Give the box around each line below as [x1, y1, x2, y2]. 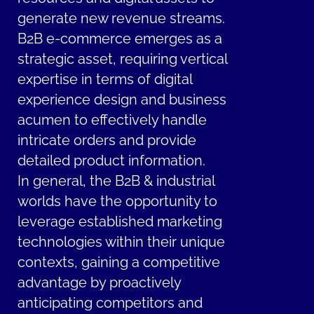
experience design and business [18, 92, 227, 109]
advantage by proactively [18, 275, 182, 292]
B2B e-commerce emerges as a [18, 31, 223, 48]
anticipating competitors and [18, 295, 203, 312]
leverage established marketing [18, 214, 223, 231]
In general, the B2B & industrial [18, 173, 215, 190]
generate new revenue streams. [18, 11, 226, 27]
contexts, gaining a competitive [18, 254, 221, 271]
